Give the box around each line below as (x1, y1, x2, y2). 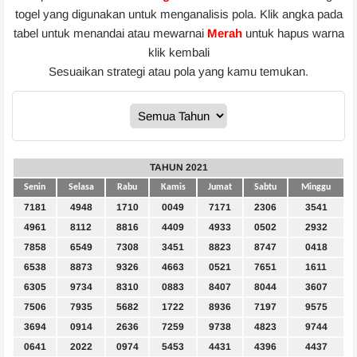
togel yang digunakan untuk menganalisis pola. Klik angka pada (14, 7, 343, 22)
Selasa (68, 182, 94, 193)
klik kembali (147, 45, 210, 60)
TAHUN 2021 (149, 162, 208, 174)
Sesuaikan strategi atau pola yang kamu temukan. (49, 65, 308, 79)
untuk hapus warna (241, 26, 344, 41)
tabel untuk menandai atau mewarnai (13, 26, 207, 41)
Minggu (301, 182, 331, 193)
